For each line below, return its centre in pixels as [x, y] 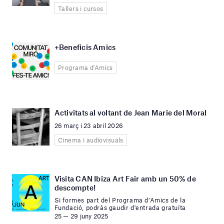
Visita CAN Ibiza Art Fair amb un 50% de [125, 179]
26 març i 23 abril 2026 [89, 126]
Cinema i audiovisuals [90, 140]
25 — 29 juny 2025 [81, 216]
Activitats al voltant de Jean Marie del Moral [130, 112]
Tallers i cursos [80, 8]
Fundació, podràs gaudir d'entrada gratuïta [120, 208]
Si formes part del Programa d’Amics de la [120, 200]
